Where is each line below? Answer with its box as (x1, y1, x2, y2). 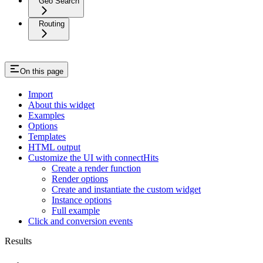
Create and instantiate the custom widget (52, 184, 201, 194)
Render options (52, 173, 108, 184)
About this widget (28, 99, 95, 110)
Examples (28, 110, 65, 120)
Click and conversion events (28, 215, 133, 226)
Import (28, 89, 53, 99)
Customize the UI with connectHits (28, 152, 159, 163)
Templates (28, 131, 66, 141)
